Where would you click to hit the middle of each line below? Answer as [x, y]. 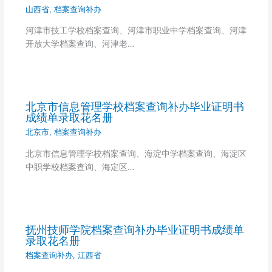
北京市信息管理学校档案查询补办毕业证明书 [134, 106]
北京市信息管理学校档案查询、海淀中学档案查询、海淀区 [136, 153]
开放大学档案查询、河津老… [80, 44]
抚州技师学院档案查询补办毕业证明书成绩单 [134, 229]
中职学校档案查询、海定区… [80, 167]
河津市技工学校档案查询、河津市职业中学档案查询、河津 [136, 31]
